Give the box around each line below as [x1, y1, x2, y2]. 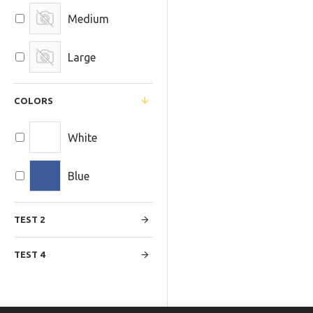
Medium [68, 12, 109, 25]
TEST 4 [14, 249, 45, 259]
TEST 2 [14, 214, 45, 224]
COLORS [14, 96, 53, 105]
